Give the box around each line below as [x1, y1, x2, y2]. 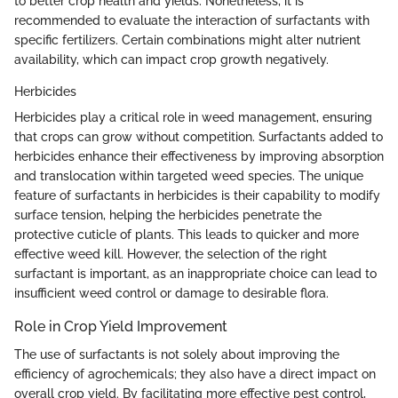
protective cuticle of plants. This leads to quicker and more [14, 227, 359, 243]
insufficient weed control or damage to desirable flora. [14, 286, 329, 301]
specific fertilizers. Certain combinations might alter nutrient [14, 33, 361, 48]
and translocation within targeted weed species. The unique [14, 169, 363, 184]
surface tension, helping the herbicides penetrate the [14, 208, 322, 223]
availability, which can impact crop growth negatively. [14, 52, 329, 68]
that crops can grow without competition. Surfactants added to [14, 130, 383, 145]
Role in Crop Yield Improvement [14, 318, 227, 336]
